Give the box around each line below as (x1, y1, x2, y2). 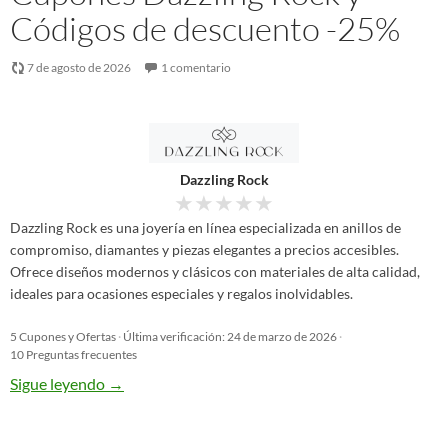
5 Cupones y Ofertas (10, 329, 116, 344)
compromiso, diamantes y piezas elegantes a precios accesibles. (10, 241, 399, 258)
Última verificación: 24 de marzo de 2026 (123, 329, 337, 344)
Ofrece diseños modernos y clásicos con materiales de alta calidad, (10, 263, 420, 280)
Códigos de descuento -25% (10, 8, 400, 49)
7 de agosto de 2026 (27, 60, 131, 75)
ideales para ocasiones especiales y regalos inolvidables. (10, 285, 353, 302)
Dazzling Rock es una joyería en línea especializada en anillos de (10, 219, 401, 236)
